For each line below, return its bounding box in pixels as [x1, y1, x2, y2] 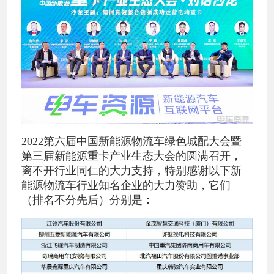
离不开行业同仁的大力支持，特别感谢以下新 [21, 164, 242, 177]
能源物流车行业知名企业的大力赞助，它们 [21, 179, 231, 191]
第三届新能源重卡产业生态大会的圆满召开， [21, 149, 242, 162]
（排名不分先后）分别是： [21, 193, 154, 206]
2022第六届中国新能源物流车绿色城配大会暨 [21, 135, 242, 147]
